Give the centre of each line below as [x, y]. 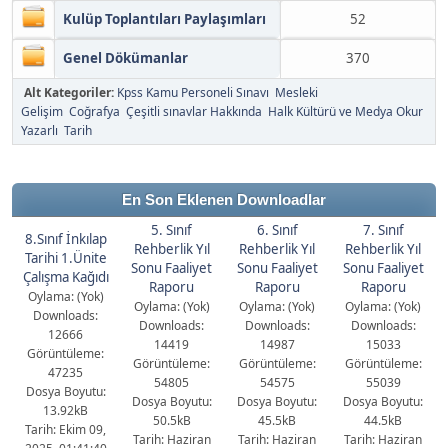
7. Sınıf [383, 230]
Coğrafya [94, 111]
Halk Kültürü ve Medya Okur [345, 111]
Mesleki [296, 92]
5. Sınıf [171, 230]
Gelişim [42, 111]
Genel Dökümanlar [125, 58]
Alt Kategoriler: [70, 92]
